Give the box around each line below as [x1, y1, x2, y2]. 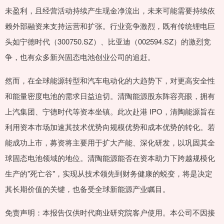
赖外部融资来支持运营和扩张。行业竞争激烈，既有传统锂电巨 [5, 20, 215, 31]
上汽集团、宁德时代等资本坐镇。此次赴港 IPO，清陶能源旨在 [5, 106, 215, 117]
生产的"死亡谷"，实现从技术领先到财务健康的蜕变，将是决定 [5, 168, 212, 179]
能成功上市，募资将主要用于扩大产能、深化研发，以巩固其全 [5, 137, 215, 148]
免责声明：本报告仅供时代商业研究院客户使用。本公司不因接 [5, 207, 215, 218]
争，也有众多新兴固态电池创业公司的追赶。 [5, 51, 155, 62]
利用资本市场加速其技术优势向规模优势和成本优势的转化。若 [5, 121, 215, 132]
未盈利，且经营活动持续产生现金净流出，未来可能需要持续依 [5, 5, 215, 16]
